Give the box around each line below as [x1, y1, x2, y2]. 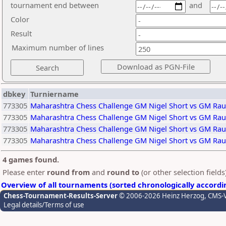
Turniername [30, 89, 79, 99]
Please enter [3, 166, 47, 177]
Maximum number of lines [12, 42, 104, 52]
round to [107, 166, 139, 177]
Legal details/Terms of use [4, 200, 84, 209]
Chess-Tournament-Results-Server [4, 191, 118, 200]
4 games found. [3, 154, 59, 164]
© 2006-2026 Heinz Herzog [118, 191, 204, 200]
